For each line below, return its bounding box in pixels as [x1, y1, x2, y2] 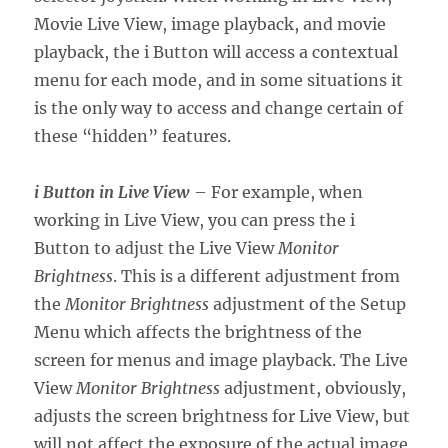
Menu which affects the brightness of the [34, 322, 363, 343]
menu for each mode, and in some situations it [34, 70, 404, 91]
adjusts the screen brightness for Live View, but [34, 406, 411, 427]
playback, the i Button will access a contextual [34, 42, 399, 63]
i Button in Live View [34, 182, 191, 203]
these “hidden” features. [34, 126, 232, 147]
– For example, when [190, 182, 364, 203]
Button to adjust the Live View [34, 238, 279, 259]
